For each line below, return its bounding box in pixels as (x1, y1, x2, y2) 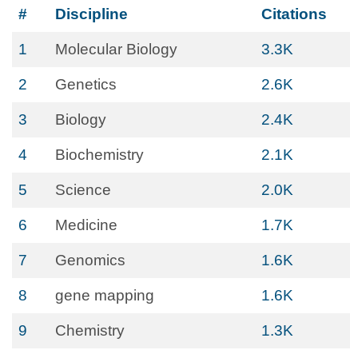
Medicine (55, 217, 117, 233)
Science (55, 181, 111, 198)
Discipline (55, 6, 128, 22)
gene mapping (55, 287, 154, 304)
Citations (261, 6, 327, 22)
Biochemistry (55, 146, 144, 163)
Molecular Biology (55, 41, 177, 58)
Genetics (55, 76, 117, 93)
